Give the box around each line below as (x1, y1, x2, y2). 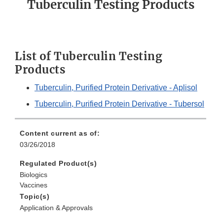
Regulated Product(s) (20, 159, 97, 168)
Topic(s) (20, 192, 49, 201)
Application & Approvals (20, 204, 93, 212)
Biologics (20, 171, 47, 179)
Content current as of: (20, 129, 100, 138)
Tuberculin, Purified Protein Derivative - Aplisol (35, 83, 197, 92)
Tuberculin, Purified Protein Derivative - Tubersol (35, 100, 204, 109)
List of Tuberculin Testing (15, 49, 162, 64)
